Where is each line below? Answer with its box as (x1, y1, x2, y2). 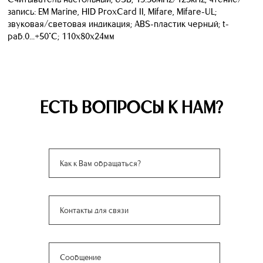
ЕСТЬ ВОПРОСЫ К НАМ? (40, 96, 223, 118)
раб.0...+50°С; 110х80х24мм (8, 30, 114, 42)
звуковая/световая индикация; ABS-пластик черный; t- (8, 18, 229, 29)
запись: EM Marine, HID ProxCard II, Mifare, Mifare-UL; (8, 5, 217, 17)
